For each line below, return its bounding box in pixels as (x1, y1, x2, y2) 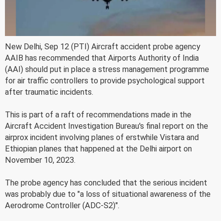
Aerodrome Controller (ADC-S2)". (5, 200, 119, 210)
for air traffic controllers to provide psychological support (5, 75, 205, 85)
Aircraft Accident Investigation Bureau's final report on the (5, 121, 208, 131)
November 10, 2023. (5, 155, 75, 165)
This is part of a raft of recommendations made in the (5, 110, 191, 119)
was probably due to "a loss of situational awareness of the (5, 189, 211, 199)
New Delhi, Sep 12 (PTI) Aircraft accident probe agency (5, 41, 200, 51)
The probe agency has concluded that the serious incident (5, 178, 207, 187)
